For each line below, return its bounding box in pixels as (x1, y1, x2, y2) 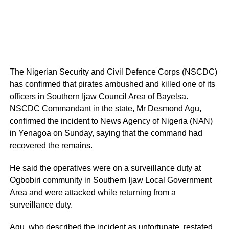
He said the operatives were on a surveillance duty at (9, 164, 201, 172)
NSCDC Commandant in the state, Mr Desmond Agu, (9, 104, 201, 113)
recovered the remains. (9, 141, 93, 150)
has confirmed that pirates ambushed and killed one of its (9, 80, 215, 88)
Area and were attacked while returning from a (9, 188, 176, 197)
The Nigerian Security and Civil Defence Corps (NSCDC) (9, 67, 217, 76)
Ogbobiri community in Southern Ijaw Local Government (9, 176, 212, 185)
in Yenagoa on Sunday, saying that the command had (9, 129, 202, 138)
